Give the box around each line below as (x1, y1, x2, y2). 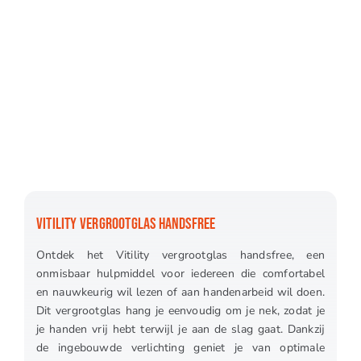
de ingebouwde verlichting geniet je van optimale (35, 340, 326, 356)
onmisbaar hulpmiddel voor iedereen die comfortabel (35, 266, 326, 282)
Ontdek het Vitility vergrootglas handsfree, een (35, 247, 326, 263)
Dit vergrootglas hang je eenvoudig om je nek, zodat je (35, 303, 326, 319)
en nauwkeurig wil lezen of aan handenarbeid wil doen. (35, 284, 326, 301)
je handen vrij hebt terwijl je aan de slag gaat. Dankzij (35, 322, 326, 338)
